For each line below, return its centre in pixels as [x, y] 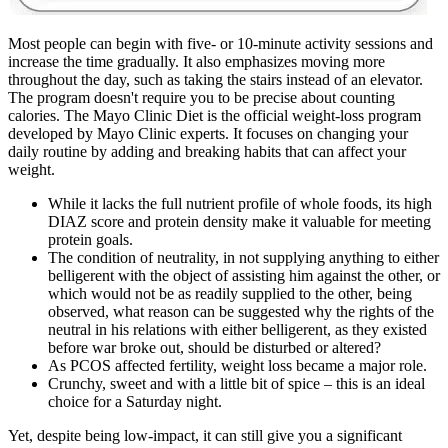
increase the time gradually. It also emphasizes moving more [196, 62]
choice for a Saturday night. [135, 402]
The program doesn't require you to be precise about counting [201, 98]
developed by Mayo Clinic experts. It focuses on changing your [208, 134]
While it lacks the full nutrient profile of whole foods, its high [240, 204]
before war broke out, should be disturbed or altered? [214, 348]
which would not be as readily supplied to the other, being [230, 294]
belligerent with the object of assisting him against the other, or [244, 276]
